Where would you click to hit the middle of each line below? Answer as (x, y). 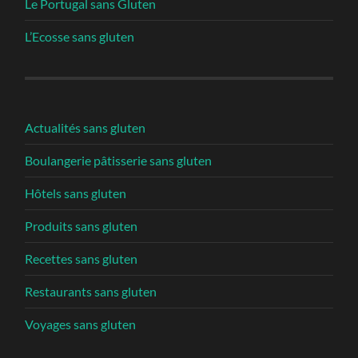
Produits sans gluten (82, 225)
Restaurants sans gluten (91, 291)
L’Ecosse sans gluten (80, 36)
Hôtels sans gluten (76, 193)
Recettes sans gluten (82, 258)
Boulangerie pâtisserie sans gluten (119, 160)
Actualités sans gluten (86, 127)
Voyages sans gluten (81, 324)
